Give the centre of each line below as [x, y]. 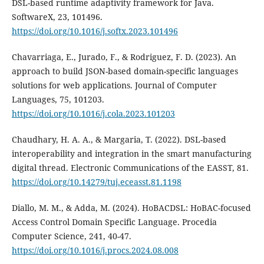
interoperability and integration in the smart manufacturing [131, 154]
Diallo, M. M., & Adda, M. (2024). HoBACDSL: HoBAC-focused [131, 208]
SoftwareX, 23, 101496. [57, 17]
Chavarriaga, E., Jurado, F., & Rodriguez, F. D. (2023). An [124, 57]
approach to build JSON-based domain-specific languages [125, 71]
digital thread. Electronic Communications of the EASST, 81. [130, 168]
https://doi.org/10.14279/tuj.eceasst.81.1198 [96, 182]
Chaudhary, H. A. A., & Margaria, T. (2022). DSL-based [119, 140]
